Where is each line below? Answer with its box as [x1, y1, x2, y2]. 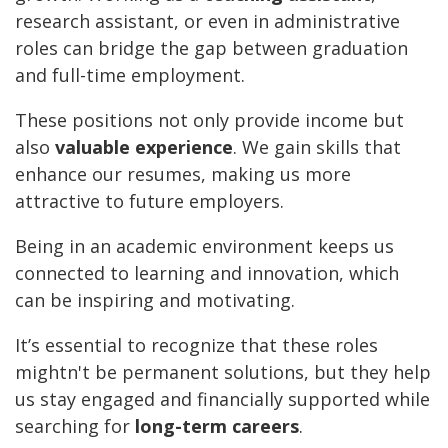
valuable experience [55, 135, 233, 160]
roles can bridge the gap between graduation [15, 36, 408, 61]
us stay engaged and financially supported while [15, 387, 430, 412]
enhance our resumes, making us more [15, 162, 351, 187]
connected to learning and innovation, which [15, 261, 399, 286]
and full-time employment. [15, 63, 245, 88]
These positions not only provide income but [15, 108, 404, 133]
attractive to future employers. [15, 189, 284, 214]
